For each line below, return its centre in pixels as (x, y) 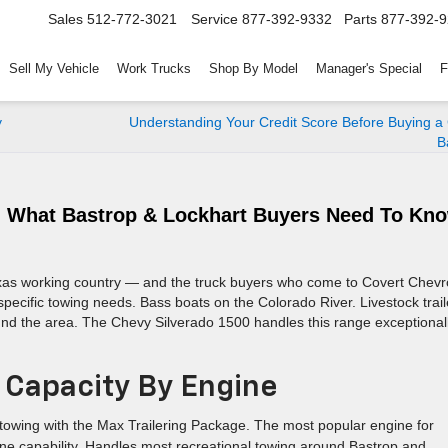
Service (214, 19)
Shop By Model (253, 69)
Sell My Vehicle (54, 69)
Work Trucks (154, 69)
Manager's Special (369, 69)
